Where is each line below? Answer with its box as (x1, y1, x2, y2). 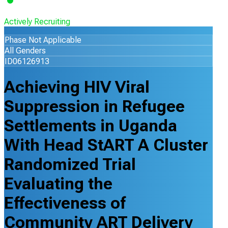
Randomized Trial (4, 155, 136, 175)
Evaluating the (4, 174, 112, 194)
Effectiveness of (4, 193, 126, 213)
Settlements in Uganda (4, 116, 177, 136)
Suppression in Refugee (4, 97, 185, 117)
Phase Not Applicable (5, 35, 81, 45)
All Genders (5, 46, 46, 55)
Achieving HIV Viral (4, 77, 150, 97)
